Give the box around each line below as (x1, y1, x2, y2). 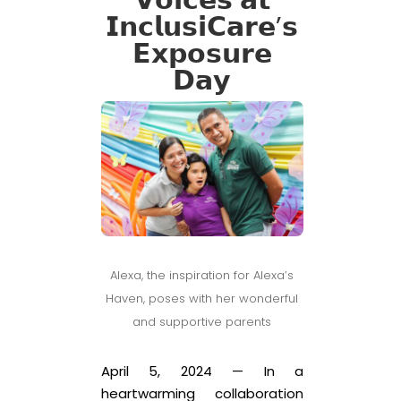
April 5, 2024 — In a (100, 362, 304, 381)
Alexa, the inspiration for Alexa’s (110, 267, 294, 285)
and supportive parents (132, 313, 272, 331)
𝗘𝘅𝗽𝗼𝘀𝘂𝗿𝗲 (132, 35, 272, 73)
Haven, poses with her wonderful (106, 290, 299, 308)
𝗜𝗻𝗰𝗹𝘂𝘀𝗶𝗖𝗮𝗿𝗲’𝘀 (106, 8, 299, 47)
